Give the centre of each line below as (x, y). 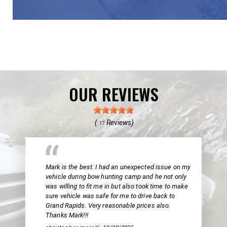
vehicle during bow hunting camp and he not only (116, 177)
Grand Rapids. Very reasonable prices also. (108, 206)
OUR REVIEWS (113, 94)
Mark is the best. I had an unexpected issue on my (118, 167)
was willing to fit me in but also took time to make (117, 186)
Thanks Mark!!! (67, 215)
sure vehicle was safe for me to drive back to (110, 196)
